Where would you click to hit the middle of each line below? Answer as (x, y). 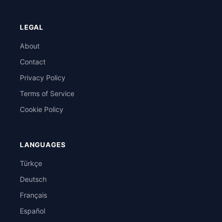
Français (33, 195)
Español (32, 211)
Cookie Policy (42, 109)
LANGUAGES (43, 145)
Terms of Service (47, 93)
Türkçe (31, 163)
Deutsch (33, 179)
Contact (33, 62)
